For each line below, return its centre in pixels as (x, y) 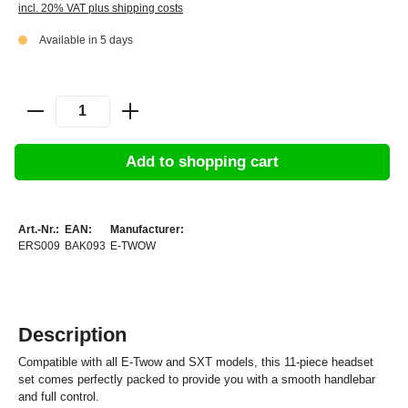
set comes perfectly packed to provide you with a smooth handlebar (197, 380)
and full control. (59, 397)
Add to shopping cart (202, 162)
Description (72, 335)
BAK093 (85, 246)
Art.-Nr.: (39, 230)
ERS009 (39, 246)
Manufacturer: (147, 230)
